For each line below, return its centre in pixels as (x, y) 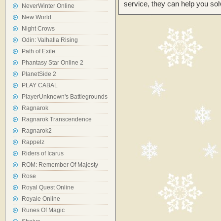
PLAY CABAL (40, 85)
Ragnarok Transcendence (57, 119)
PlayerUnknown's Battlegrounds (65, 97)
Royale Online (41, 199)
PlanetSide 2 (39, 74)
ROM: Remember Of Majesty (60, 165)
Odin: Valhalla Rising (50, 40)
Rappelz (33, 142)
